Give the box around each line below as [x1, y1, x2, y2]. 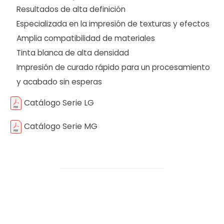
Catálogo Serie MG [24, 120, 97, 132]
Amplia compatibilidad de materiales [16, 32, 155, 43]
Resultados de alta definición [16, 3, 126, 14]
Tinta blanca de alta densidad [16, 47, 129, 58]
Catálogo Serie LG [24, 97, 94, 109]
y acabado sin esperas [16, 76, 102, 87]
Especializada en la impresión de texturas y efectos [16, 18, 210, 29]
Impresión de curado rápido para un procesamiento [16, 61, 210, 72]
